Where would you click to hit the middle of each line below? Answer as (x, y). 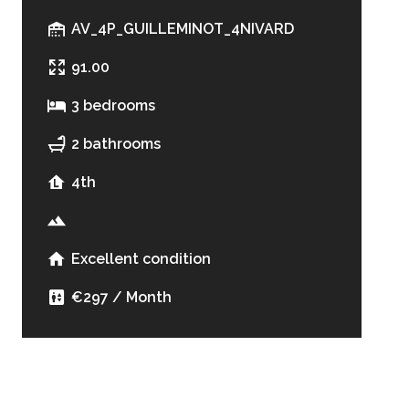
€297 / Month (121, 297)
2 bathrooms (116, 144)
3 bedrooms (113, 105)
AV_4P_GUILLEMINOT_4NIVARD (183, 29)
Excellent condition (141, 259)
